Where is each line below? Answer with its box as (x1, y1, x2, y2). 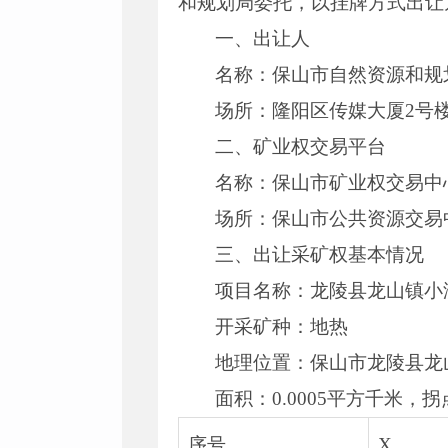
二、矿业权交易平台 (215, 136, 387, 157)
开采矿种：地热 (215, 316, 349, 337)
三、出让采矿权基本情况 (215, 244, 425, 265)
